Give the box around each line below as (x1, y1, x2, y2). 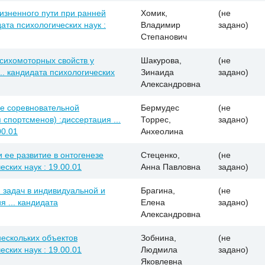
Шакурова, (141, 55, 182, 65)
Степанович (141, 31, 187, 41)
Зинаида (141, 67, 174, 77)
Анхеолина (141, 126, 183, 136)
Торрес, (141, 114, 171, 124)
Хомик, (141, 8, 167, 18)
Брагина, (141, 185, 175, 195)
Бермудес (141, 102, 179, 112)
